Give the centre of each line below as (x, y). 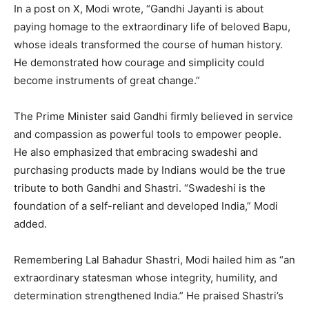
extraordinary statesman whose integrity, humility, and (146, 278)
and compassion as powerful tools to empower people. (148, 134)
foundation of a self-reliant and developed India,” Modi (146, 206)
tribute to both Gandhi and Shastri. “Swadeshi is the (140, 188)
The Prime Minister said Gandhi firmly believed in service (153, 117)
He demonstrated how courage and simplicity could (139, 63)
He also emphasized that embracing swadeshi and (136, 152)
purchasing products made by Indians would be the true (150, 170)
